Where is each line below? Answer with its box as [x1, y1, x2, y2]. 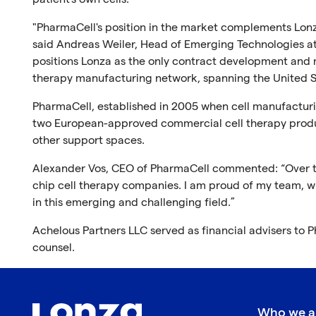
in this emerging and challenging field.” [32, 196, 235, 209]
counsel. [32, 241, 75, 255]
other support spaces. [32, 134, 145, 147]
